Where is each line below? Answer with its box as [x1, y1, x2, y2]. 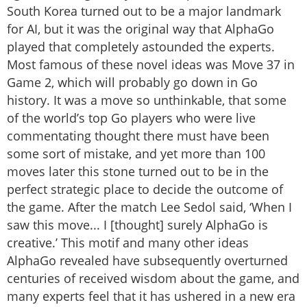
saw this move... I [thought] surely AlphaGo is [7, 217, 268, 234]
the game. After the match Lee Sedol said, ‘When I [7, 199, 292, 216]
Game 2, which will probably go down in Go [7, 74, 258, 91]
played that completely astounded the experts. [7, 38, 275, 56]
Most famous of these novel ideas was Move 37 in [7, 56, 295, 73]
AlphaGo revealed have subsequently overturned [7, 252, 288, 269]
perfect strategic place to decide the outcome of [7, 181, 283, 198]
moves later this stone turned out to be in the [7, 163, 269, 180]
